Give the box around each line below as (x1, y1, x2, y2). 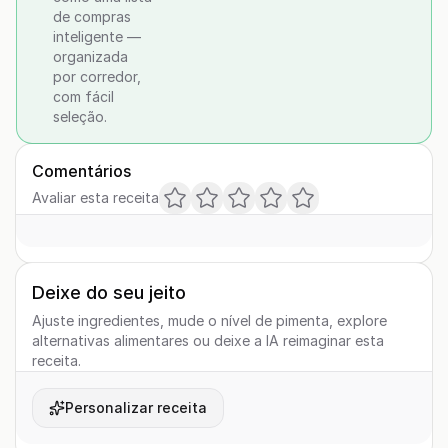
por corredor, (53, 68, 141, 85)
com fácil (53, 88, 114, 105)
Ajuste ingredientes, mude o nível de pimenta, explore (32, 312, 387, 329)
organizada (53, 48, 128, 65)
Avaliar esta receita (32, 189, 159, 206)
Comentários (32, 161, 131, 181)
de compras (53, 8, 131, 25)
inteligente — (53, 28, 141, 45)
